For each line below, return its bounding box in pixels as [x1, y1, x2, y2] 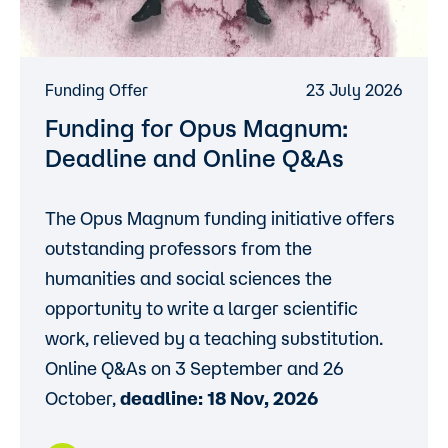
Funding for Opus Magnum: [45, 114, 348, 142]
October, [45, 388, 120, 408]
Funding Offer [45, 81, 148, 99]
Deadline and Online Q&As [45, 144, 344, 172]
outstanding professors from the [45, 238, 312, 258]
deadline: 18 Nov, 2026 [120, 388, 318, 408]
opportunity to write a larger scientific [45, 298, 358, 318]
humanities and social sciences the [45, 268, 332, 288]
